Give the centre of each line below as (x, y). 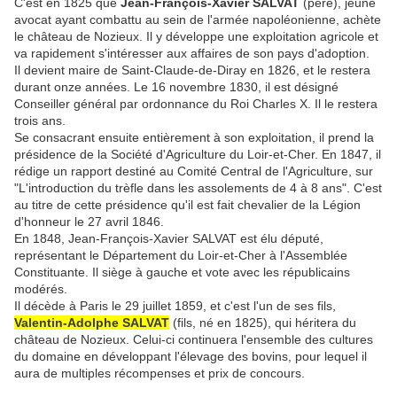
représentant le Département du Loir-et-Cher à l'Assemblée (181, 255)
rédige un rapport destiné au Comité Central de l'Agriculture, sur (194, 171)
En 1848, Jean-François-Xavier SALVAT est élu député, (169, 238)
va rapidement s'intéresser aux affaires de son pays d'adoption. (192, 53)
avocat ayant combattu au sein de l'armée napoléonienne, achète (198, 19)
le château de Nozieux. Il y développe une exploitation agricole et (196, 36)
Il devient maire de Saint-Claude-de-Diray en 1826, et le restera (192, 70)
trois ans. (40, 120)
